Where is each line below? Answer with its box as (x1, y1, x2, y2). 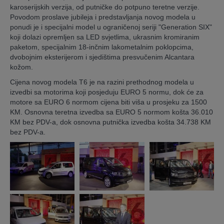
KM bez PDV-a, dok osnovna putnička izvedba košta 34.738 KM (10, 118, 211, 126)
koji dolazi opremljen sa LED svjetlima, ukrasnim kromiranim (10, 33, 199, 41)
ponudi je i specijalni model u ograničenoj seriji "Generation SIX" (10, 23, 212, 31)
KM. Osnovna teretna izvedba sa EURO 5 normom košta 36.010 (10, 108, 213, 116)
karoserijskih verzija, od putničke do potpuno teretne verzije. (10, 3, 199, 11)
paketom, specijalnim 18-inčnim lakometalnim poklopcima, (10, 43, 193, 51)
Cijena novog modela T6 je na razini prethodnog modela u (10, 78, 194, 86)
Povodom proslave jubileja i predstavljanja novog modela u (10, 13, 195, 21)
